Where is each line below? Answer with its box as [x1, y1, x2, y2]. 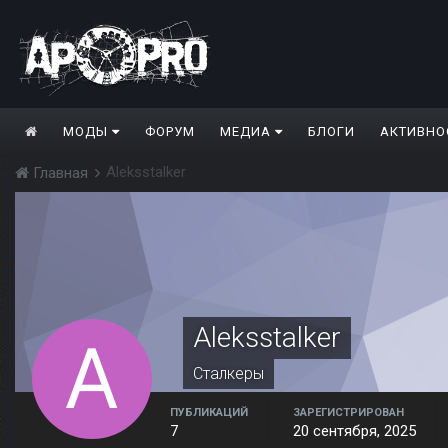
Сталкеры [193, 364, 264, 384]
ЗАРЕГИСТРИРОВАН [293, 406, 404, 420]
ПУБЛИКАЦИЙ [170, 406, 248, 420]
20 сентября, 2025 [293, 422, 416, 441]
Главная [29, 164, 92, 183]
